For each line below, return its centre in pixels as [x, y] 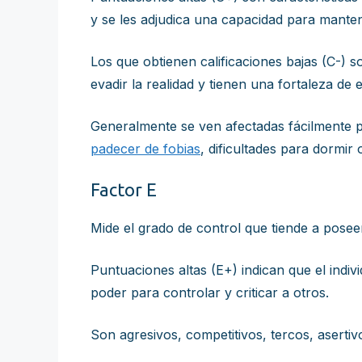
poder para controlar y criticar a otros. [210, 293]
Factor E [124, 189]
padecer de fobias [145, 149]
